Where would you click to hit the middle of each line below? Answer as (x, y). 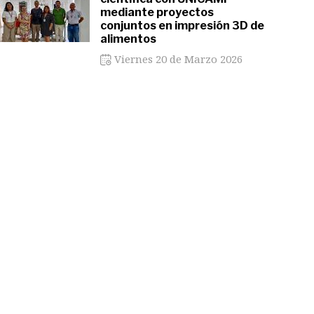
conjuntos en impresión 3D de (182, 26)
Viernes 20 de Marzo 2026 (177, 59)
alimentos (128, 39)
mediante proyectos (157, 12)
